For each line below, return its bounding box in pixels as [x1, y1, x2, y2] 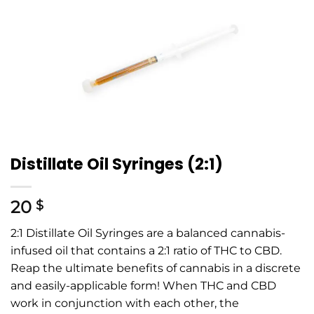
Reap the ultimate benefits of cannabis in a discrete [11, 261, 301, 275]
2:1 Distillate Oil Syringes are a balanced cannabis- [11, 226, 285, 240]
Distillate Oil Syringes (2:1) [11, 153, 223, 176]
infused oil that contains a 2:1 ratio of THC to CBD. [11, 244, 282, 258]
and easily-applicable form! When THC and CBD [11, 279, 276, 293]
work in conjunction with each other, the [11, 296, 239, 310]
